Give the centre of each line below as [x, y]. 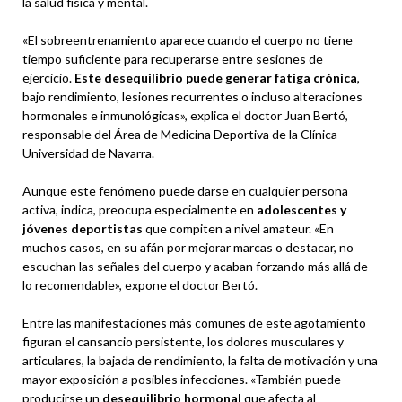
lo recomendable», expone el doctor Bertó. [140, 284]
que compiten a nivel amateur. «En [238, 228]
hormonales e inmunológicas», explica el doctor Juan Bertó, [185, 115]
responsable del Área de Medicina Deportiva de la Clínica [180, 134]
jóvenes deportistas [83, 228]
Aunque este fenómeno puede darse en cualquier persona [185, 190]
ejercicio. [48, 77]
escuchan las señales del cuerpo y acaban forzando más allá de [195, 266]
